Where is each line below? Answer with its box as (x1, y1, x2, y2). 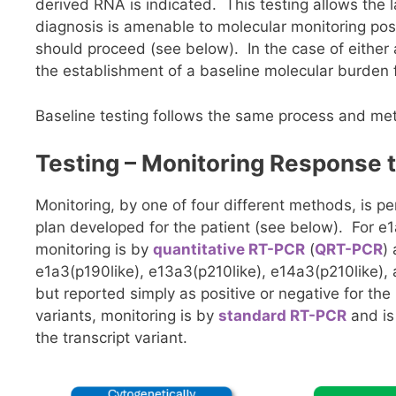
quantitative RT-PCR (153, 240, 305, 259)
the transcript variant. (35, 329, 192, 347)
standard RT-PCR (218, 307, 346, 325)
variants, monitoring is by (35, 307, 218, 325)
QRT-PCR (315, 240, 383, 259)
